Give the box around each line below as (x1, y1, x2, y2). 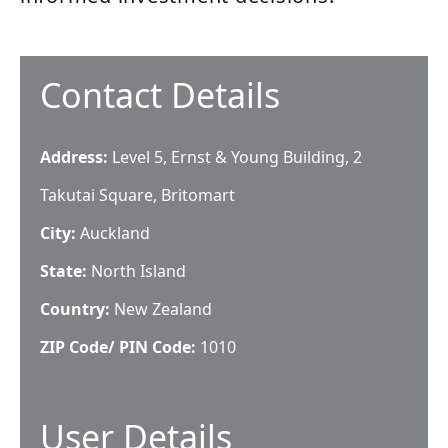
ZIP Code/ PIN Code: (40, 336, 200, 358)
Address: (40, 146, 112, 168)
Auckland (80, 222, 150, 244)
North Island (91, 260, 186, 282)
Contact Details (40, 72, 280, 118)
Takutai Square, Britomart (40, 184, 235, 206)
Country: (40, 298, 114, 320)
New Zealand (114, 298, 212, 320)
